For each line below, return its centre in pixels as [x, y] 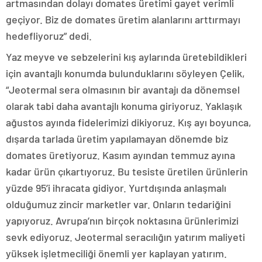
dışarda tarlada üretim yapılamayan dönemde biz [117, 138]
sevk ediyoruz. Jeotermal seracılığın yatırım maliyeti [125, 237]
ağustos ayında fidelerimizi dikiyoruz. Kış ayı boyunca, [129, 122]
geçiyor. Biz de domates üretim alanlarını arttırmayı [123, 19]
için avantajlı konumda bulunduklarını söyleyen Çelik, [125, 73]
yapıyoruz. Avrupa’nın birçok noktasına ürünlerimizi [122, 220]
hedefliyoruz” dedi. [49, 35]
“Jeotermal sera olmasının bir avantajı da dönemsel [123, 89]
